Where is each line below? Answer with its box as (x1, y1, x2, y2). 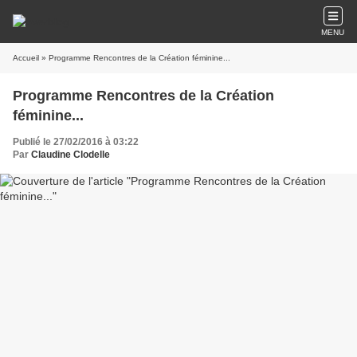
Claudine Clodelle (31, 149, 110, 160)
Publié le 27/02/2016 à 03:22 (13, 136, 139, 147)
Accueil (13, 53, 39, 62)
